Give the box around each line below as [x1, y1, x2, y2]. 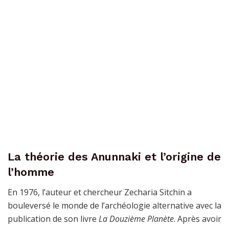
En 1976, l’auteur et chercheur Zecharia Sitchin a [8, 186, 192, 198]
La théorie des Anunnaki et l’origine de [8, 150, 221, 163]
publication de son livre [8, 213, 99, 224]
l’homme [8, 165, 54, 178]
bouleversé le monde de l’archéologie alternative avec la [8, 199, 221, 211]
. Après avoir [174, 213, 221, 224]
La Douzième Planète [99, 213, 174, 224]
